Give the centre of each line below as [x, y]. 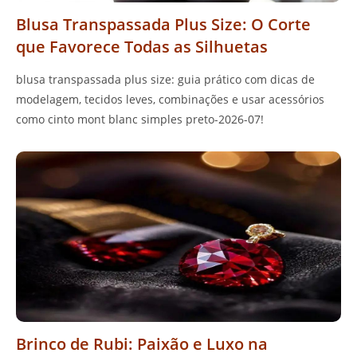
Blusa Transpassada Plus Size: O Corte [163, 24]
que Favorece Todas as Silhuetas [142, 46]
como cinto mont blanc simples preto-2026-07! [140, 119]
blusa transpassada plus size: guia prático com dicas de [165, 79]
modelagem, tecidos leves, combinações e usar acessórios [170, 99]
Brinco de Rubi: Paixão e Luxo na [142, 344]
